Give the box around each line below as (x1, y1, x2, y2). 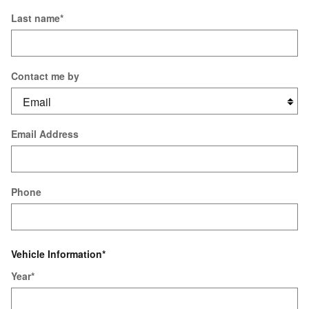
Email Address (11, 126, 79, 141)
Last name (11, 10, 60, 25)
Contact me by (11, 68, 79, 83)
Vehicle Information (11, 247, 102, 261)
